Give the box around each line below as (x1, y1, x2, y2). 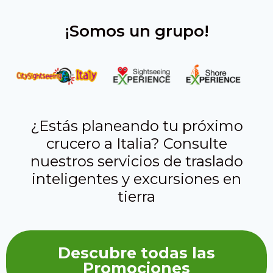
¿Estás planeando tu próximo (30, 116, 243, 135)
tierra (118, 187, 155, 205)
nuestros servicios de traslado (30, 152, 243, 170)
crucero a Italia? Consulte (46, 134, 227, 152)
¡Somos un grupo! (64, 21, 209, 41)
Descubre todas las (58, 244, 215, 263)
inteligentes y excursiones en (32, 169, 241, 188)
